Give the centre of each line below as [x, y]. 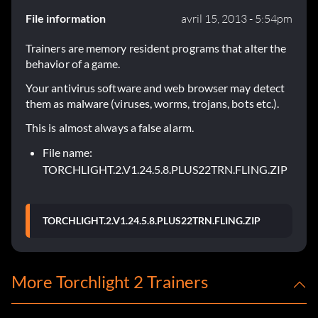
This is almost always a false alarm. [110, 128]
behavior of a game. [73, 64]
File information [66, 18]
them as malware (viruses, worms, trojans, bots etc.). [153, 104]
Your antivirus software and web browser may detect [155, 88]
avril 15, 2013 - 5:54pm [237, 19]
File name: [67, 153]
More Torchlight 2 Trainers [110, 282]
